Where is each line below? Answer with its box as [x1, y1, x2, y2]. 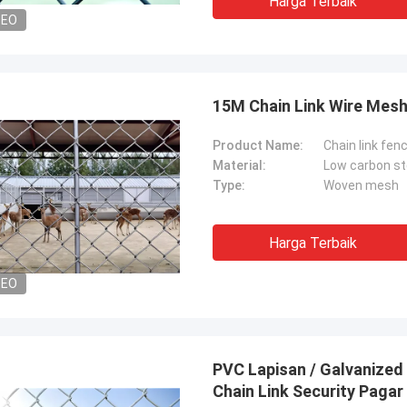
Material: [213, 158, 266, 173]
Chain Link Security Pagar [213, 382, 403, 401]
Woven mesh [323, 178, 399, 193]
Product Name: [213, 138, 303, 153]
